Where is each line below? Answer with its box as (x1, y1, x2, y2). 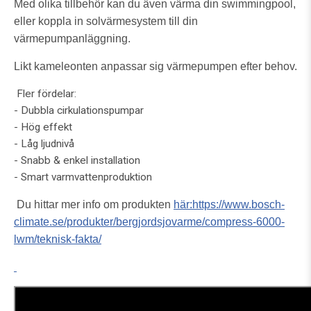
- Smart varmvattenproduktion (14, 170, 152, 183)
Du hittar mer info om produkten (14, 198, 174, 210)
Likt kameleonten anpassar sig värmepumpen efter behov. (14, 60, 297, 72)
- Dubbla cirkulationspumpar (14, 103, 144, 117)
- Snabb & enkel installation (14, 153, 140, 167)
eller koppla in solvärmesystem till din (14, 15, 198, 27)
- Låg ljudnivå (14, 137, 74, 150)
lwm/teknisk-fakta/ (14, 233, 101, 245)
